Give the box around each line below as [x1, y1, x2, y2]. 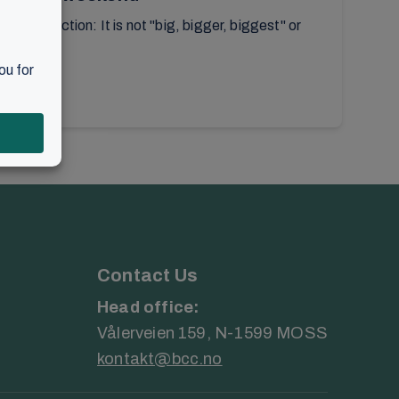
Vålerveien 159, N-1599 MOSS [97, 323, 328, 342]
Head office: [97, 297, 199, 316]
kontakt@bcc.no [97, 349, 223, 368]
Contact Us [97, 265, 199, 285]
